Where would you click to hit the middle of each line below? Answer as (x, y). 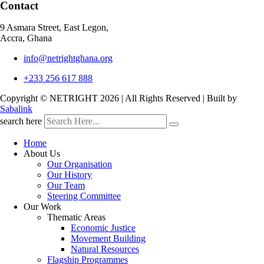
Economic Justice (103, 228)
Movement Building (108, 239)
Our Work (42, 207)
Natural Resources (105, 249)
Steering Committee (84, 196)
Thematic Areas (76, 217)
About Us (42, 154)
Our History (70, 175)
